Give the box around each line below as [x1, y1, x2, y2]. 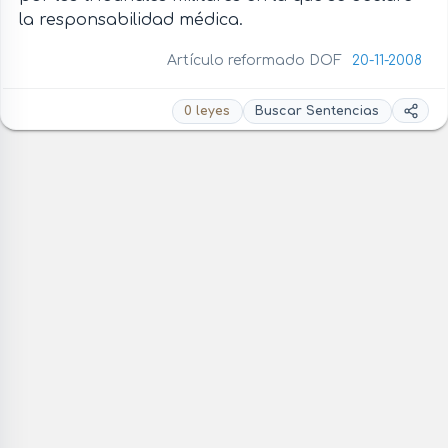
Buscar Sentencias [255, 104, 380, 119]
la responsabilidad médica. [18, 10, 243, 29]
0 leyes [184, 104, 231, 119]
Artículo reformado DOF [167, 52, 347, 68]
